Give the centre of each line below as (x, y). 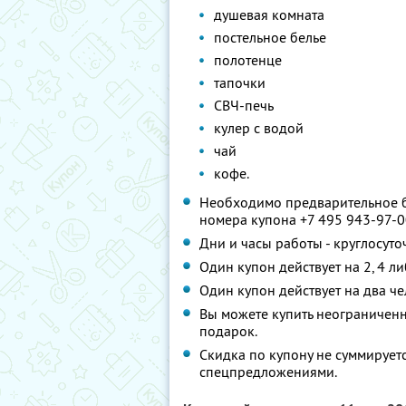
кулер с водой (259, 128)
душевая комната (269, 14)
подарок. (228, 331)
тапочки (240, 82)
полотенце (248, 60)
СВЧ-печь (244, 105)
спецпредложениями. (268, 372)
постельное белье (270, 37)
